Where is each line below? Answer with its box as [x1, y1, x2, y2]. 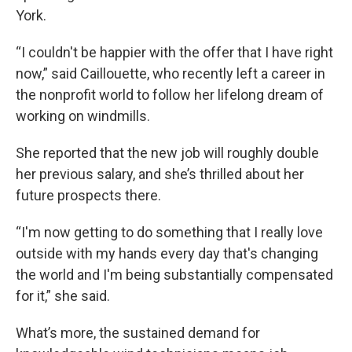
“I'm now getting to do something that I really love [16, 224, 323, 241]
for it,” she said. [16, 288, 110, 305]
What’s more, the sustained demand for [16, 324, 260, 342]
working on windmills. [16, 108, 150, 125]
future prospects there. [16, 187, 161, 204]
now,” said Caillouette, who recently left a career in [16, 65, 325, 82]
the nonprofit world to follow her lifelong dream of [16, 86, 324, 104]
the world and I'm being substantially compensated [16, 266, 333, 284]
